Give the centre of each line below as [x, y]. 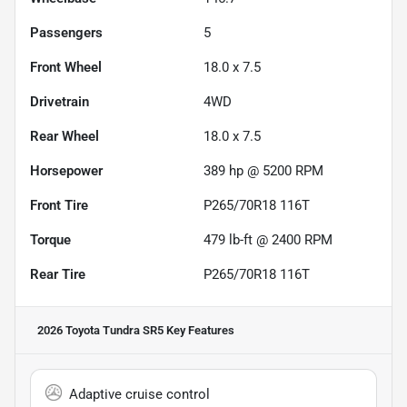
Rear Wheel [65, 137]
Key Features [199, 331]
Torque [50, 240]
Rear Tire [58, 275]
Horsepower [66, 171]
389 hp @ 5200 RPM [263, 171]
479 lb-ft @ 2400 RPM [268, 240]
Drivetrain [60, 102]
